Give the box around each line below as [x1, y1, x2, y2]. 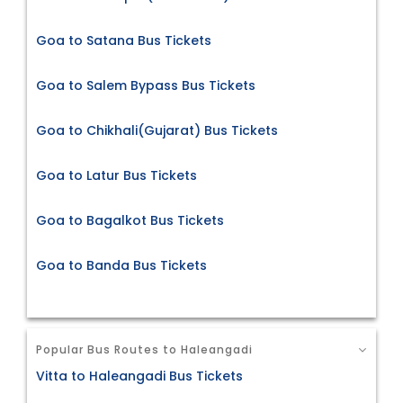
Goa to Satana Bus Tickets [36, 31, 211, 50]
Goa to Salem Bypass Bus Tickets [36, 76, 255, 95]
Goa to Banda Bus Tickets [36, 256, 207, 275]
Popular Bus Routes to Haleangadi [36, 342, 253, 358]
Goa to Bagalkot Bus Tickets [36, 211, 224, 230]
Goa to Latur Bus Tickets [36, 166, 197, 185]
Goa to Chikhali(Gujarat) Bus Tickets [36, 121, 278, 140]
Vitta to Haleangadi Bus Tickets [36, 366, 243, 385]
